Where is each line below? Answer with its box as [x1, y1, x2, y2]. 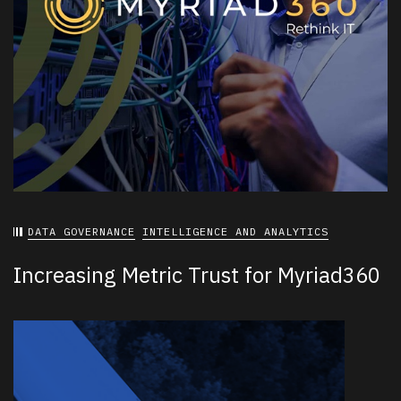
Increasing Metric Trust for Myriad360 [13, 260, 380, 290]
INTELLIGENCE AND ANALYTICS [142, 225, 328, 239]
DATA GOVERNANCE [28, 225, 135, 239]
